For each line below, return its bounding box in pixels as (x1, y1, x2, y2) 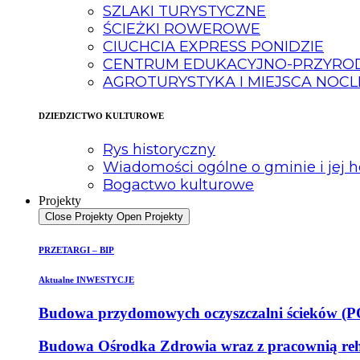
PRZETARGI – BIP (39, 245, 114, 256)
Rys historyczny (103, 141, 215, 159)
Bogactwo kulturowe (103, 176, 254, 194)
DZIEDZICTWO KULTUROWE (39, 111, 164, 121)
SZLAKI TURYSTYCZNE (103, 2, 266, 21)
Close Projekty (45, 211, 113, 223)
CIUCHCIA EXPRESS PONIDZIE (103, 38, 324, 56)
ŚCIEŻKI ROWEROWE (103, 20, 260, 39)
